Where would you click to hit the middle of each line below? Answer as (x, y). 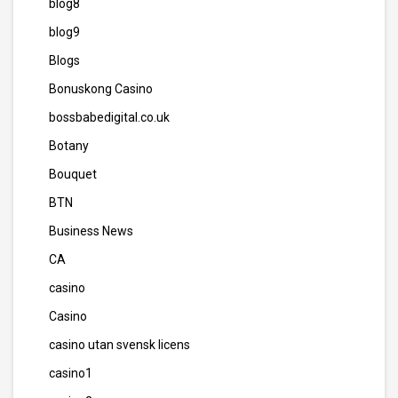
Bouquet (73, 174)
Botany (69, 146)
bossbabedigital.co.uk (109, 117)
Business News (91, 231)
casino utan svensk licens (119, 345)
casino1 (71, 373)
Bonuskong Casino (101, 89)
